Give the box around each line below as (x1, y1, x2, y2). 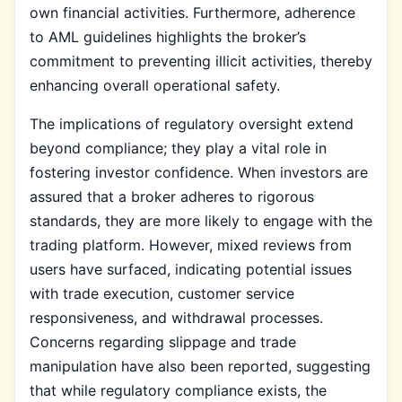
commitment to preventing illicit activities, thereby (30, 51, 372, 70)
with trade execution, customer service (30, 284, 294, 302)
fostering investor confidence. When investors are (30, 162, 368, 181)
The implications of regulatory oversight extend (30, 114, 354, 133)
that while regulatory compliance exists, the (30, 380, 327, 399)
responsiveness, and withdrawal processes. (30, 308, 323, 327)
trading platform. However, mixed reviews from (30, 235, 352, 254)
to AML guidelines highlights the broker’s (30, 27, 306, 46)
